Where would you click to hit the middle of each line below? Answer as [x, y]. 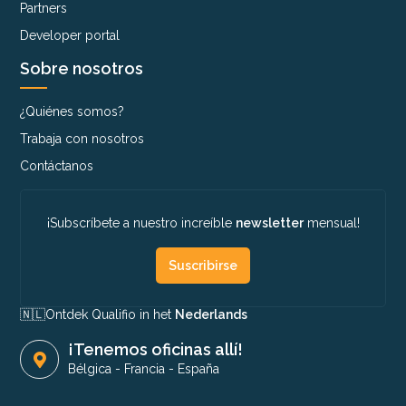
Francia [145, 369]
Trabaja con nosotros [82, 139]
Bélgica [90, 369]
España [199, 369]
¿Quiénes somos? [72, 112]
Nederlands [212, 315]
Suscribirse [203, 266]
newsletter [269, 223]
